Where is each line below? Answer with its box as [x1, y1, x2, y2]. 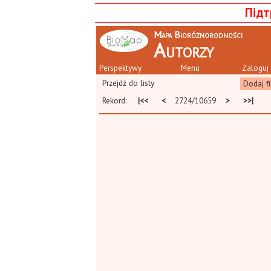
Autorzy [154, 37, 214, 63]
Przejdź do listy [102, 77, 154, 88]
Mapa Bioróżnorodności [154, 28, 243, 41]
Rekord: [102, 95, 134, 106]
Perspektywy [99, 62, 142, 73]
